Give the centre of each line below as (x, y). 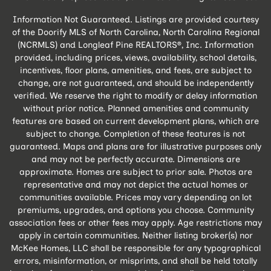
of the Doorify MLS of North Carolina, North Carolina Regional (135, 32)
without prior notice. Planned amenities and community (135, 108)
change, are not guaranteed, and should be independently (135, 83)
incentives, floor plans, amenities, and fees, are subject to (135, 70)
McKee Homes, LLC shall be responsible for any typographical (135, 248)
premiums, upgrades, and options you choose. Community (135, 210)
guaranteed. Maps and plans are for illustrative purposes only (135, 146)
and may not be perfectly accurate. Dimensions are (135, 159)
